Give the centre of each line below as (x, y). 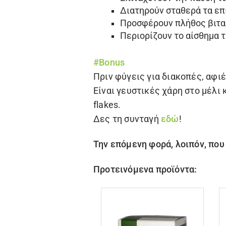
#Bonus (109, 63)
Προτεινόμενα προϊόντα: (145, 169)
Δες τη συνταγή (127, 119)
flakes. (107, 105)
